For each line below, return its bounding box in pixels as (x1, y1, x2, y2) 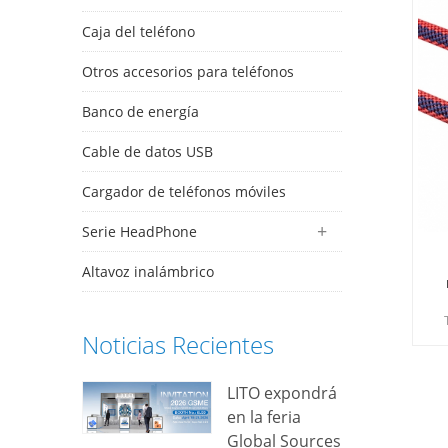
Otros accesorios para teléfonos (82, 62, 294, 81)
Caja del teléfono (82, 22, 195, 41)
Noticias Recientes (82, 328, 274, 361)
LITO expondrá (226, 382, 337, 404)
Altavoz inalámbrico (82, 262, 214, 281)
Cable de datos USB (82, 142, 213, 161)
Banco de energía (82, 102, 199, 121)
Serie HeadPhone (82, 222, 197, 241)
